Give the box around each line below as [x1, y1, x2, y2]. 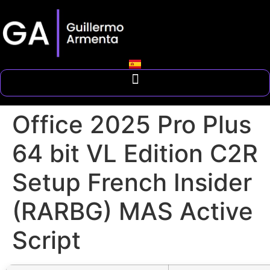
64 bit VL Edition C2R [12, 138, 258, 168]
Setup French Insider [12, 167, 252, 197]
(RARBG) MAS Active [12, 196, 253, 226]
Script [12, 225, 81, 255]
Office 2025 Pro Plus [12, 109, 251, 139]
